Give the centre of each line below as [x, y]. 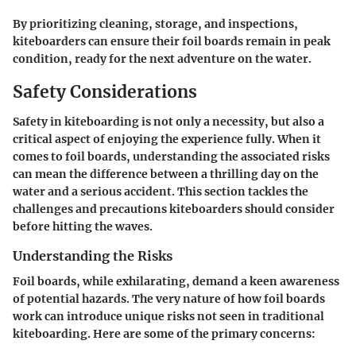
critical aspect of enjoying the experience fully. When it [167, 139]
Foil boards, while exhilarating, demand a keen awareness [176, 282]
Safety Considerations [105, 91]
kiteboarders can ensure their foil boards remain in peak [172, 41]
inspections [261, 23]
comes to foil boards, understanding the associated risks [171, 157]
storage [176, 23]
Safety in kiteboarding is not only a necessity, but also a [168, 122]
